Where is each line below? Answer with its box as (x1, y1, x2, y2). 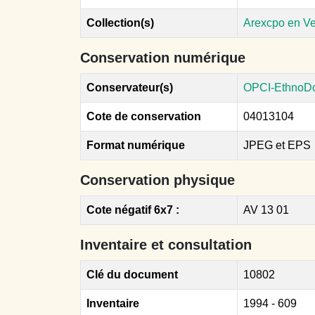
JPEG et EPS (243, 139, 311, 151)
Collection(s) (86, 17, 154, 29)
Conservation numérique (80, 50, 245, 65)
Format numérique (86, 139, 185, 151)
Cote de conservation (86, 110, 201, 122)
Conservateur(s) (86, 82, 173, 94)
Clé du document (86, 269, 178, 281)
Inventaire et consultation (80, 237, 252, 252)
